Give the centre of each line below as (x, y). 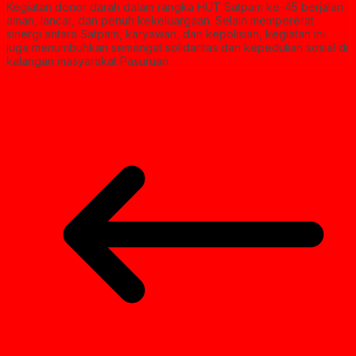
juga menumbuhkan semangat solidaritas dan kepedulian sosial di (177, 48)
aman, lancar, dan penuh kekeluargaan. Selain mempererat (160, 21)
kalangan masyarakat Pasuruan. (89, 61)
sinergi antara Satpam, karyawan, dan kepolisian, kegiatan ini (166, 34)
